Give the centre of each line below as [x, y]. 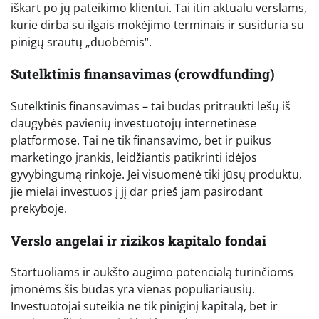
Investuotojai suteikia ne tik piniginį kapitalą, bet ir [144, 307]
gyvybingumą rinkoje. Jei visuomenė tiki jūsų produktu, [156, 174]
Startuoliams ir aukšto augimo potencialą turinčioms [152, 272]
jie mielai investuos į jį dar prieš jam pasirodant [137, 191]
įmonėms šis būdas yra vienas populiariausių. [133, 289]
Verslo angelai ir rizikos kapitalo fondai [138, 240]
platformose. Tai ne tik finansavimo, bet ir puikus [141, 140]
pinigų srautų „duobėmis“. [81, 42]
